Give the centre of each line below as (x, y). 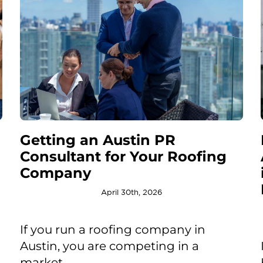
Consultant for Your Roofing (123, 156)
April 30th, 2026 (131, 192)
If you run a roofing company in (112, 229)
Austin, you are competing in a (109, 246)
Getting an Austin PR (97, 140)
